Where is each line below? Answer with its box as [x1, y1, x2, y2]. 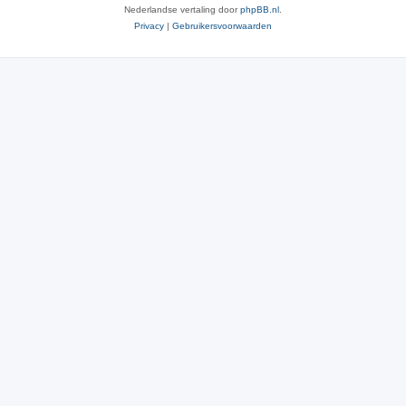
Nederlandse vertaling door [124, 4, 240, 14]
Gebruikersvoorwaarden [172, 20, 272, 31]
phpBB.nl [240, 4, 279, 14]
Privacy [134, 20, 164, 31]
